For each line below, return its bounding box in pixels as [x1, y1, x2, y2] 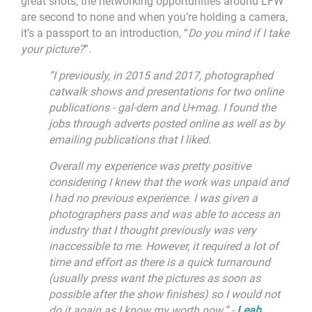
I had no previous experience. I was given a [49, 191, 258, 205]
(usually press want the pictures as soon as [49, 271, 260, 285]
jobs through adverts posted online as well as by [49, 116, 285, 130]
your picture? [21, 42, 84, 56]
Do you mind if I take [188, 26, 289, 40]
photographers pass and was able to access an [49, 207, 280, 221]
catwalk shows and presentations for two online [49, 84, 283, 98]
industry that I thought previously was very [49, 223, 256, 237]
